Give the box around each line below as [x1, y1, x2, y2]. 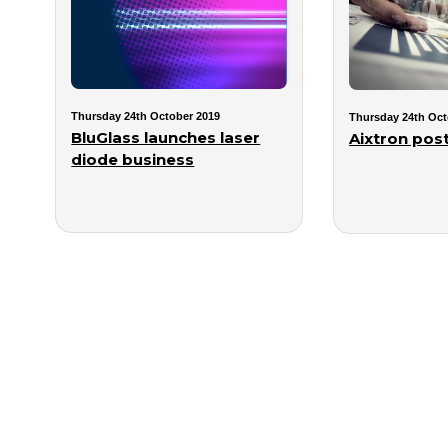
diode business [71, 149, 195, 169]
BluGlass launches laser [71, 127, 261, 147]
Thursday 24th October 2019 [71, 109, 221, 122]
